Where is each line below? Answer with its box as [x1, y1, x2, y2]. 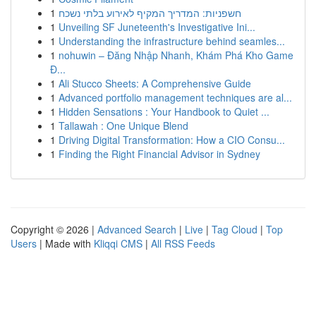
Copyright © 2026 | [11, 222, 97, 236]
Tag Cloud [212, 222, 257, 236]
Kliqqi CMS [94, 236, 142, 250]
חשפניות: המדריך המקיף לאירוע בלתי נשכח [59, 6, 241, 20]
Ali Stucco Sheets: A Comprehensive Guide [59, 76, 251, 90]
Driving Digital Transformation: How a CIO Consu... [59, 133, 285, 147]
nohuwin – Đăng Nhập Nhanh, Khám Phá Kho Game [59, 48, 293, 62]
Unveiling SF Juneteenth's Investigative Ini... [59, 20, 255, 34]
